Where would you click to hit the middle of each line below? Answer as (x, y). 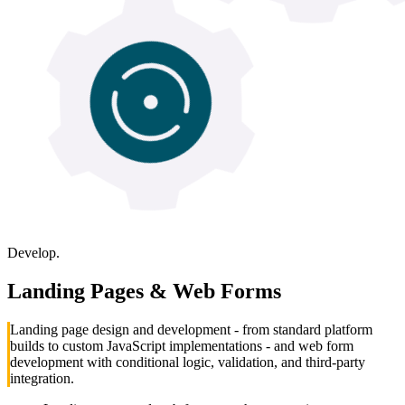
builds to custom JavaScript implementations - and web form (182, 345)
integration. (42, 378)
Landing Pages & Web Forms (144, 291)
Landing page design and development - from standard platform (191, 329)
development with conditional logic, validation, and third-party (188, 362)
